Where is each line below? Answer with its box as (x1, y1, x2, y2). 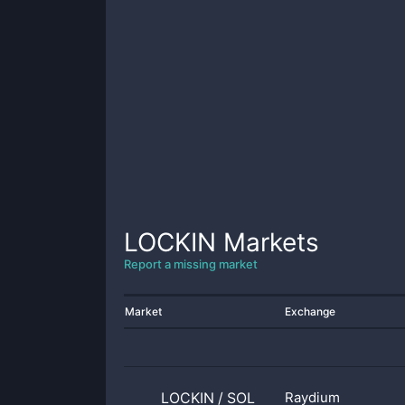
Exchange (285, 305, 335, 318)
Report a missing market (124, 257, 258, 271)
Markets (216, 227, 319, 258)
